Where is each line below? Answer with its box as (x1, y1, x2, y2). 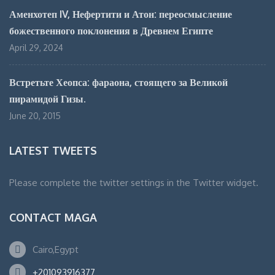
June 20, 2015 (9, 110, 61, 121)
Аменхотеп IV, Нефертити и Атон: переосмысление (9, 8, 232, 20)
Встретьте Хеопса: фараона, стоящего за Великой (9, 76, 228, 88)
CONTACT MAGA (9, 211, 97, 224)
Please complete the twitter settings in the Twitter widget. (9, 177, 258, 188)
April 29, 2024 (9, 42, 63, 53)
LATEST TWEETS (9, 144, 97, 157)
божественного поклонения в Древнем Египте (9, 25, 213, 37)
